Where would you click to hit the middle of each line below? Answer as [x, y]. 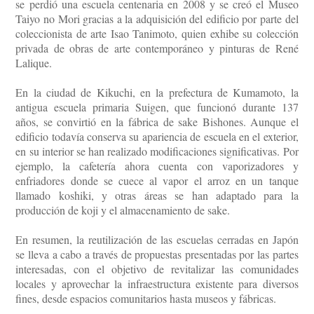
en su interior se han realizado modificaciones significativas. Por [157, 151]
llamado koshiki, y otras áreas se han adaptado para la [157, 196]
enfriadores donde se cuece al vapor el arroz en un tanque [157, 181]
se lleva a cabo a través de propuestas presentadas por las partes [157, 254]
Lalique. [34, 63]
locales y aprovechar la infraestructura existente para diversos [157, 284]
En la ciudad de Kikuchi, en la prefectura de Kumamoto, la [157, 93]
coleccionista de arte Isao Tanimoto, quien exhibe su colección [157, 34]
